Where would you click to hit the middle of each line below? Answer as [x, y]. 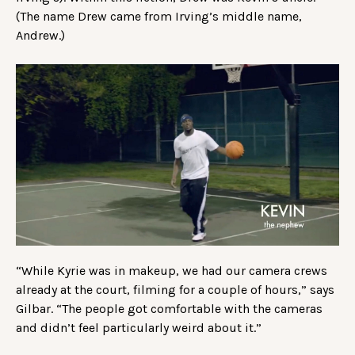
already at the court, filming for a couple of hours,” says [175, 290]
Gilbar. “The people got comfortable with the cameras [169, 309]
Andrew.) [42, 36]
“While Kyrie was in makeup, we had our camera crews [172, 271]
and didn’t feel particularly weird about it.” [140, 328]
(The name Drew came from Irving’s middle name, [159, 17]
